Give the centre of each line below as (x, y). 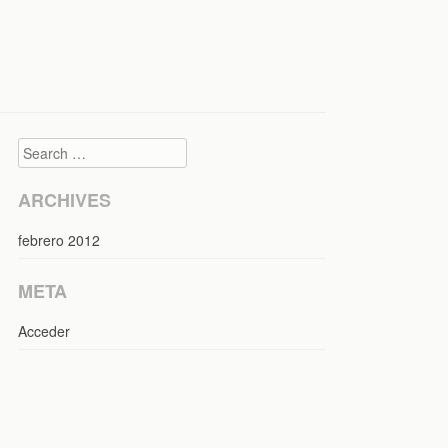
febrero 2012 (59, 239)
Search (39, 146)
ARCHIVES (64, 199)
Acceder (44, 330)
